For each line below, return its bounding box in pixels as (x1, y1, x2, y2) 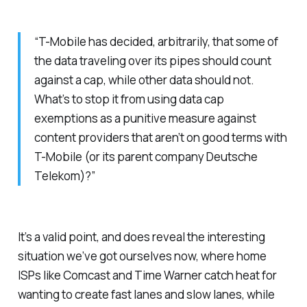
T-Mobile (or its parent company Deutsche (34, 148, 258, 164)
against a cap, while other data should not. (34, 71, 254, 88)
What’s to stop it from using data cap (34, 90, 224, 107)
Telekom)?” (34, 167, 95, 184)
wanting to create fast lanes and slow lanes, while (17, 286, 275, 302)
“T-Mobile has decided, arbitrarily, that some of (34, 33, 278, 49)
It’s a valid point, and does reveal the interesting (17, 228, 265, 245)
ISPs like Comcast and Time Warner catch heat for (17, 267, 277, 283)
